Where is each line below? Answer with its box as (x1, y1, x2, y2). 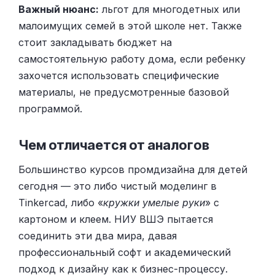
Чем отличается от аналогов (18, 136, 209, 153)
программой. (18, 103, 82, 115)
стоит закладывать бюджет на (18, 36, 172, 49)
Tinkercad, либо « (18, 196, 103, 209)
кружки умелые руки (103, 196, 205, 209)
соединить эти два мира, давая (18, 230, 177, 242)
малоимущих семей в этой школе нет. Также (18, 20, 242, 33)
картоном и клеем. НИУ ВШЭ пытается (18, 213, 213, 226)
